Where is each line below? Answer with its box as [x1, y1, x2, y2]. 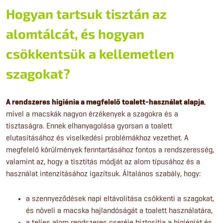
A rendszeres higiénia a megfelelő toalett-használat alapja [6, 97, 204, 108]
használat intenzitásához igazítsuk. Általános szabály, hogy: [6, 169, 201, 179]
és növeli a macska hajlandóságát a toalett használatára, [26, 206, 213, 216]
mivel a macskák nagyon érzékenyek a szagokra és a [6, 109, 178, 119]
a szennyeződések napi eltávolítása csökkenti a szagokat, [26, 194, 214, 204]
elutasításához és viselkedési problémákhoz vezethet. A [6, 133, 189, 143]
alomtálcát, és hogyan [6, 25, 144, 42]
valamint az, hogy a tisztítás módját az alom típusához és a [6, 157, 200, 167]
